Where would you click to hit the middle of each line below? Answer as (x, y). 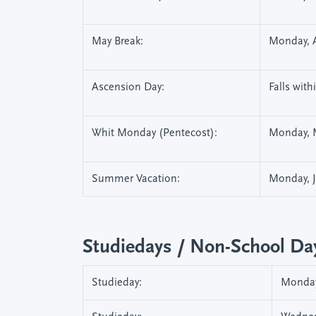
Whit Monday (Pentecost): (154, 133)
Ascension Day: (128, 87)
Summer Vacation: (136, 179)
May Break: (117, 42)
